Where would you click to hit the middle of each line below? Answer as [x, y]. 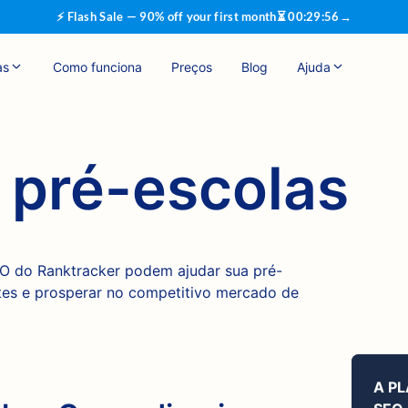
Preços [192, 66]
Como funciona [97, 66]
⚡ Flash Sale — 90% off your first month [166, 16]
